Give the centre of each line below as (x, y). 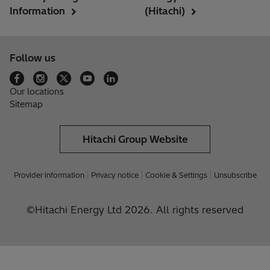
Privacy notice (115, 175)
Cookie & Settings (176, 175)
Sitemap (26, 105)
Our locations (37, 92)
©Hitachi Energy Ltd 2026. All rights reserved (135, 210)
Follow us (33, 58)
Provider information (49, 175)
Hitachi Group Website (135, 140)
